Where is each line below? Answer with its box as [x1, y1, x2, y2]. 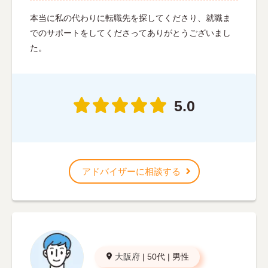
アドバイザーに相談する [81, 166, 181, 176]
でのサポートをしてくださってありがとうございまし [30, 28, 231, 38]
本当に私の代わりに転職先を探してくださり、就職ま [30, 13, 231, 23]
